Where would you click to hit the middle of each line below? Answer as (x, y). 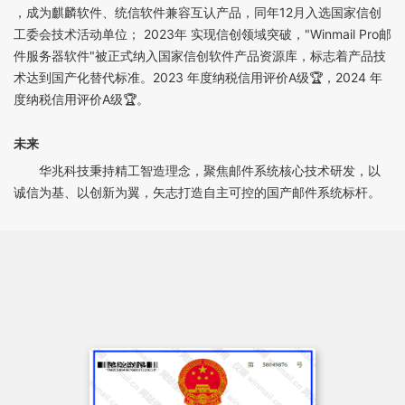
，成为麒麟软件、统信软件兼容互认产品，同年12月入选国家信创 (198, 13)
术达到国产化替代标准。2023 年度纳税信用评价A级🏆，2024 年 (198, 78)
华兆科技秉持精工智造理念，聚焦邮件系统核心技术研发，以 (210, 171)
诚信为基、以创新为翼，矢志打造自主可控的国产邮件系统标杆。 (197, 193)
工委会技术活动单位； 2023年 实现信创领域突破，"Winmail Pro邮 (202, 34)
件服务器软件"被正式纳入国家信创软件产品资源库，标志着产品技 (200, 56)
